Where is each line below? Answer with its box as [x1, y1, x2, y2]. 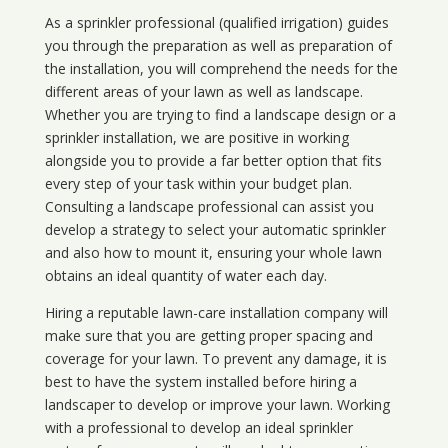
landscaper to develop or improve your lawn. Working [44, 395, 390, 415]
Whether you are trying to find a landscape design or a [44, 105, 396, 125]
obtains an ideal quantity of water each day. [44, 266, 327, 286]
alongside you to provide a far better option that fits [44, 151, 382, 171]
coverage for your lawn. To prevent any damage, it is [44, 349, 387, 369]
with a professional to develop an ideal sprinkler [44, 418, 353, 438]
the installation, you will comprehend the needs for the [44, 59, 398, 79]
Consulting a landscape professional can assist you [44, 197, 374, 217]
